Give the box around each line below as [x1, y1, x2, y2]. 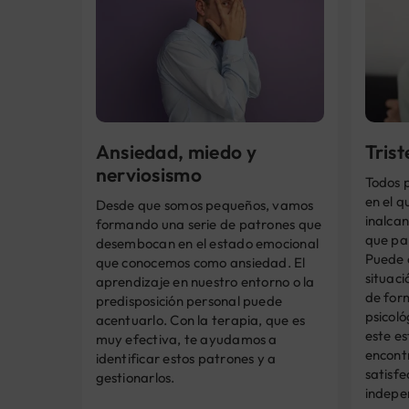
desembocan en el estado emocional [95, 234, 320, 252]
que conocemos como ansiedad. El [95, 253, 306, 271]
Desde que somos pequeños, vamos [95, 195, 314, 214]
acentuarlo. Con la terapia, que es [95, 310, 306, 329]
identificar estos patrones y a [95, 349, 277, 367]
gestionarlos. [95, 368, 175, 386]
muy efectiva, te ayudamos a [95, 330, 278, 348]
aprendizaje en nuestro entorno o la [95, 272, 315, 290]
